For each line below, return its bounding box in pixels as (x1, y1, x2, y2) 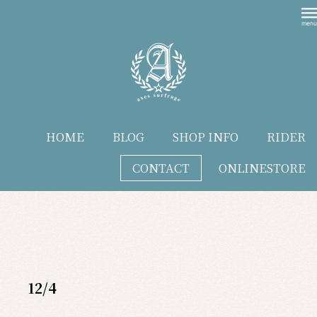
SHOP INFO (172, 128, 238, 145)
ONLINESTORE (218, 159, 306, 176)
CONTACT (132, 159, 190, 176)
